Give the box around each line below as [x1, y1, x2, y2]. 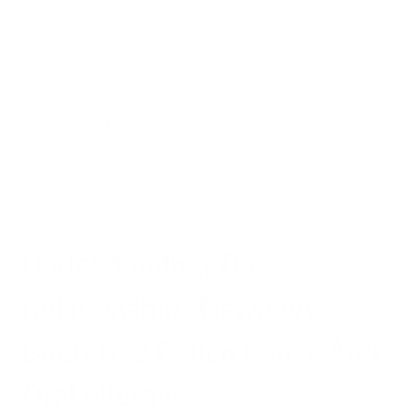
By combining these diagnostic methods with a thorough [22, 118, 355, 138]
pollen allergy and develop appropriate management [22, 161, 332, 181]
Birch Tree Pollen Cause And [22, 332, 379, 371]
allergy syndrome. [22, 66, 126, 86]
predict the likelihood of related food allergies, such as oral [22, 44, 363, 64]
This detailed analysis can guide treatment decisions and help [22, 23, 381, 43]
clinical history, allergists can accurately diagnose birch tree [22, 140, 368, 159]
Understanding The [22, 245, 264, 284]
